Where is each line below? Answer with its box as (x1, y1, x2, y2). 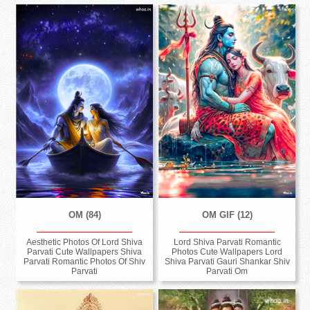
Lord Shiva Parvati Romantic (173, 237, 281, 248)
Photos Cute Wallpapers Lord (172, 247, 283, 257)
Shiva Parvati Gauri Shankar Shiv (164, 257, 290, 267)
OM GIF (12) (201, 210, 253, 221)
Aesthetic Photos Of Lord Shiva (26, 237, 143, 248)
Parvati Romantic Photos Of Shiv (24, 257, 146, 267)
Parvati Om (206, 266, 248, 277)
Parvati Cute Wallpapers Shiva (27, 247, 143, 257)
